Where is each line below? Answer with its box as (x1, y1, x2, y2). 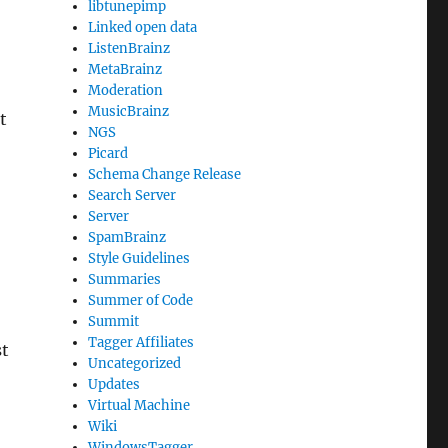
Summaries (88, 271, 162, 289)
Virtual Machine (88, 397, 191, 415)
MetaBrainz (88, 61, 163, 79)
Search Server (88, 187, 177, 205)
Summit (88, 313, 140, 331)
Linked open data (88, 19, 198, 37)
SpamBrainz (88, 229, 167, 247)
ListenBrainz (88, 40, 171, 58)
